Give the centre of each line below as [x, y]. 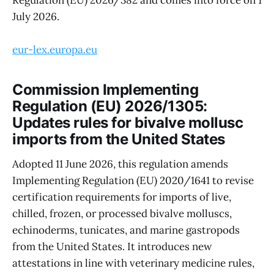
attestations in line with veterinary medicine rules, [133, 263]
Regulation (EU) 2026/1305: [110, 106]
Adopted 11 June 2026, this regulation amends [120, 164]
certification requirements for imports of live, [122, 197]
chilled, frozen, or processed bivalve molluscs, [122, 213]
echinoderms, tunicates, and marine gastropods [126, 230]
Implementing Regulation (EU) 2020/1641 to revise [133, 180]
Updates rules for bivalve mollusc [128, 123]
